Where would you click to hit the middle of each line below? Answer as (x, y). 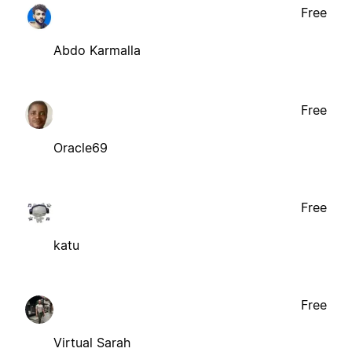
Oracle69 (81, 147)
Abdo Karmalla (97, 50)
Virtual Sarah (92, 342)
